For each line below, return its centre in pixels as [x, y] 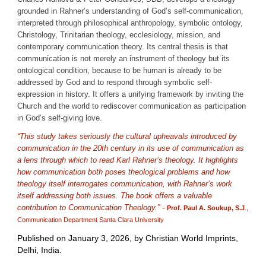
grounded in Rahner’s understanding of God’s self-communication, [131, 11]
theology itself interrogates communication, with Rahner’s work [125, 183]
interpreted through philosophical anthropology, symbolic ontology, [130, 23]
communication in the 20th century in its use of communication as [131, 148]
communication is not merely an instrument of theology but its [124, 59]
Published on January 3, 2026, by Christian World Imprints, [128, 238]
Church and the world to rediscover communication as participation [132, 106]
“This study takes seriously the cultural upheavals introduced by [127, 136]
